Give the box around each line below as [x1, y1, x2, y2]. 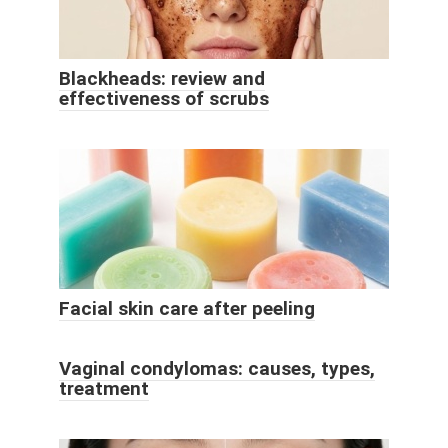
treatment [59, 377, 149, 401]
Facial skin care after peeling [59, 297, 315, 321]
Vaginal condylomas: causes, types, [59, 357, 375, 381]
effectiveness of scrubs [59, 87, 269, 111]
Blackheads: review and [59, 67, 265, 91]
